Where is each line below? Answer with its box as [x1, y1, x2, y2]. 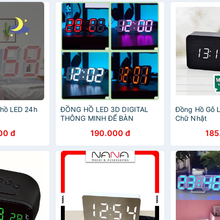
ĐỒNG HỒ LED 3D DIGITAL [60, 105, 149, 113]
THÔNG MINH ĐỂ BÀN [60, 114, 134, 122]
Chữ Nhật [175, 114, 207, 122]
